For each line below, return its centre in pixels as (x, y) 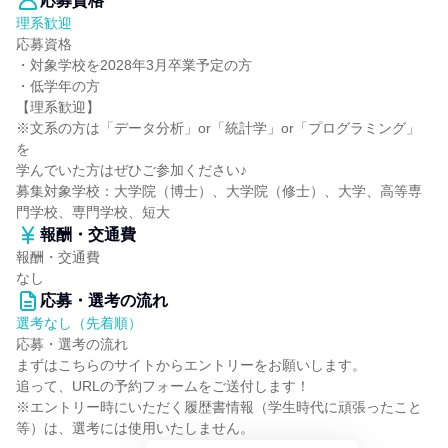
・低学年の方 (58, 86)
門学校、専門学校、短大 (93, 212)
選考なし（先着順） (79, 323)
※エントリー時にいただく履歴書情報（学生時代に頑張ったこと (219, 407)
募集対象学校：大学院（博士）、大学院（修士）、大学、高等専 (219, 191)
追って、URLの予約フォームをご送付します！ (163, 386)
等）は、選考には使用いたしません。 (135, 428)
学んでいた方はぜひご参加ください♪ (131, 170)
